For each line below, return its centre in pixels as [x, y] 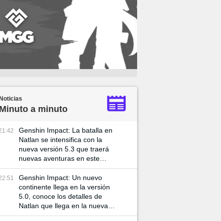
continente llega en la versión [64, 187]
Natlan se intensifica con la [60, 140]
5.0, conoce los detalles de [60, 196]
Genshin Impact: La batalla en [66, 130]
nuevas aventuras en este [59, 158]
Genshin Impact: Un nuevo [60, 178]
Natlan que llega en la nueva [63, 206]
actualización [39, 215]
